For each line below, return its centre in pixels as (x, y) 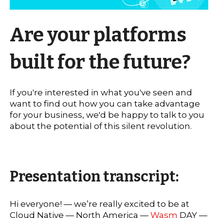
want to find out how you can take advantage (105, 104)
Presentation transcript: (94, 177)
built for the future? (102, 62)
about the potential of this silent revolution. (101, 126)
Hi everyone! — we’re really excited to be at (100, 204)
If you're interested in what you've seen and (101, 93)
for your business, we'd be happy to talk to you (107, 115)
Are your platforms (98, 35)
